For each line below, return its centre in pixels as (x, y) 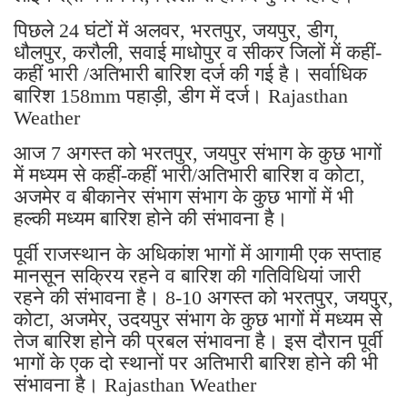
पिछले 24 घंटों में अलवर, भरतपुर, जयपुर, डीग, (176, 31)
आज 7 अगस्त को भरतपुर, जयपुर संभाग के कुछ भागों (198, 154)
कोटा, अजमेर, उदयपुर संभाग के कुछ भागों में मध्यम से (198, 320)
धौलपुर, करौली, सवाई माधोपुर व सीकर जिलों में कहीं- (198, 53)
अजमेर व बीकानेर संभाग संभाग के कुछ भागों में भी (184, 197)
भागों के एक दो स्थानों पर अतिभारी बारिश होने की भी (196, 363)
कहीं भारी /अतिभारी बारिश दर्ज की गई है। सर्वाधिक (190, 74)
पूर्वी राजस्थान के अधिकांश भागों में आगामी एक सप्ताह (198, 254)
